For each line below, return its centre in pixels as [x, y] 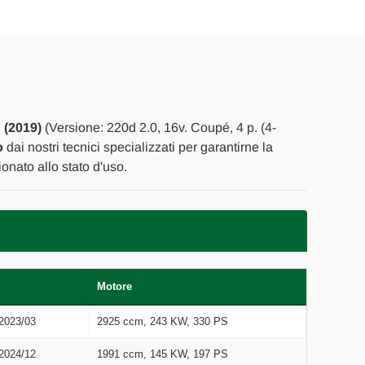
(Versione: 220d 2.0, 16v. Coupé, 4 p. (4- [158, 127]
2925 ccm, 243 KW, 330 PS [162, 321]
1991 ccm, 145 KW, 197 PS [162, 354]
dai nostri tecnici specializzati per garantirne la [138, 147]
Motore [114, 286]
